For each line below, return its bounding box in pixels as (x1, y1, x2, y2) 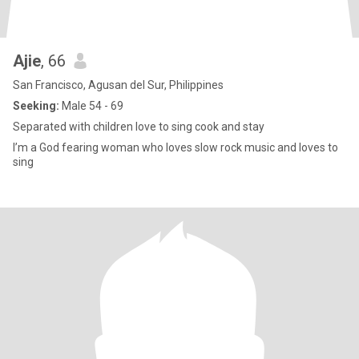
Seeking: (13, 99, 59, 112)
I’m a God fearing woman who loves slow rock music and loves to (13, 141, 338, 154)
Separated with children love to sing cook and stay (13, 120, 264, 133)
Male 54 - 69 (59, 99, 123, 112)
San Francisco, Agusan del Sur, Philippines (13, 79, 224, 91)
